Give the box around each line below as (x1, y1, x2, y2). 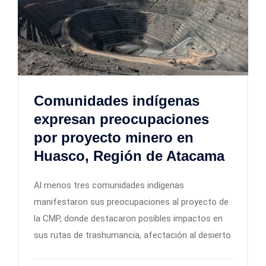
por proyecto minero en (34, 129, 194, 146)
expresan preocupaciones (34, 111, 209, 128)
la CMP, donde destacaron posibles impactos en (34, 213, 223, 224)
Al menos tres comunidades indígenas (34, 180, 184, 191)
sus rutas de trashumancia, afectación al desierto (34, 230, 231, 241)
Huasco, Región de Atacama (34, 148, 224, 164)
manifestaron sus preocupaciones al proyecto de (34, 197, 229, 208)
